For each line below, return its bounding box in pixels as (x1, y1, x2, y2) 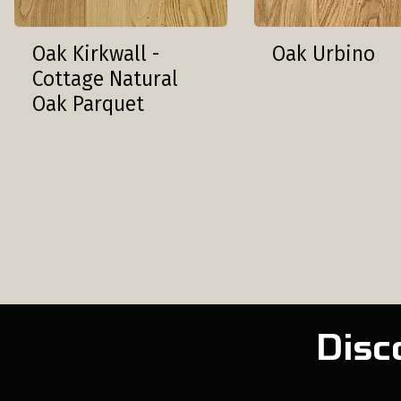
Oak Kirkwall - (32, 40, 159, 66)
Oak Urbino (272, 40, 376, 66)
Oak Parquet (32, 90, 144, 116)
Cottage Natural (32, 65, 178, 91)
